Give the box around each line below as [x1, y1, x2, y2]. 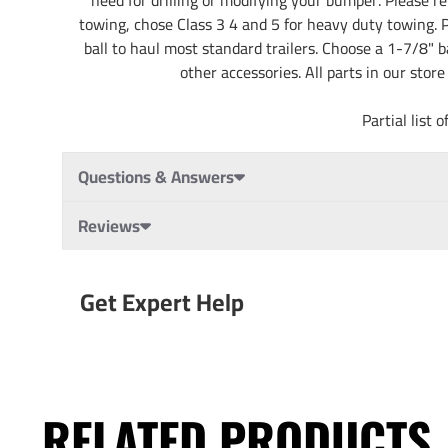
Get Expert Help [79, 279, 244, 325]
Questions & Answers [78, 160, 234, 193]
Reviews [78, 209, 140, 242]
